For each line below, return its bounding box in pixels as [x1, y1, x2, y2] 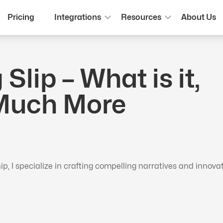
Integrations [54, 12, 101, 22]
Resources [120, 12, 161, 22]
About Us [181, 12, 216, 22]
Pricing [7, 12, 34, 22]
